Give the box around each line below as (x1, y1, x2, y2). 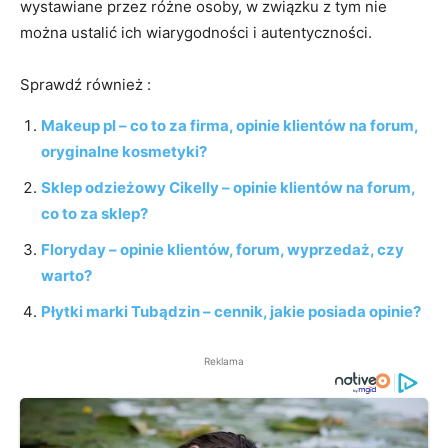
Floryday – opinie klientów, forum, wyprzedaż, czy (41, 239, 404, 259)
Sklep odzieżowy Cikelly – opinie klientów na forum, (41, 177, 415, 197)
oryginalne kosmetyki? (41, 141, 207, 161)
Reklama (204, 354, 244, 367)
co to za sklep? (41, 203, 148, 223)
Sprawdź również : (20, 74, 151, 94)
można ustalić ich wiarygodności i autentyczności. (20, 22, 372, 42)
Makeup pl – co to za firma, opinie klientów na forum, (41, 115, 418, 135)
